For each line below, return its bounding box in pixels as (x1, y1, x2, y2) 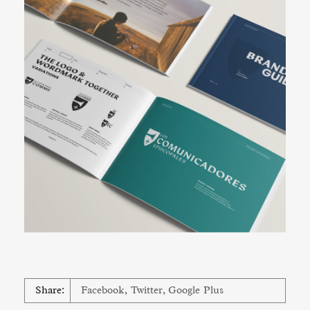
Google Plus (168, 283, 224, 297)
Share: (35, 283, 65, 297)
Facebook (81, 283, 125, 297)
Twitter (130, 283, 163, 297)
